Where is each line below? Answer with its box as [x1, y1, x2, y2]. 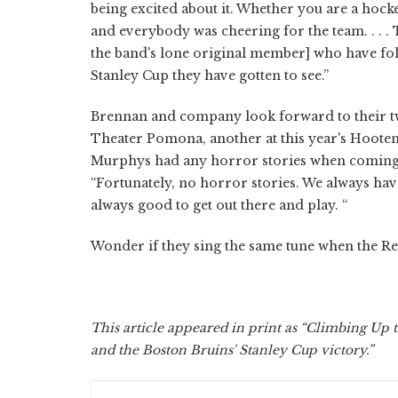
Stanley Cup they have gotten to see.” [91, 67, 329, 84]
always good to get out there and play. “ [91, 196, 347, 213]
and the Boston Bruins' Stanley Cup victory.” [91, 341, 373, 358]
